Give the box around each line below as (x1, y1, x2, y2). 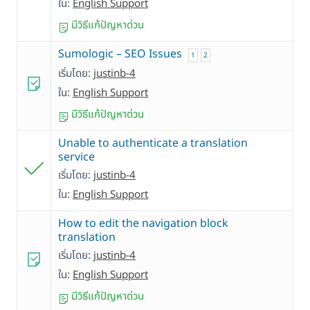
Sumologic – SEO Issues (58, 46, 182, 63)
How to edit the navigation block (58, 215, 228, 232)
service (58, 149, 95, 166)
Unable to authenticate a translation (58, 135, 248, 152)
